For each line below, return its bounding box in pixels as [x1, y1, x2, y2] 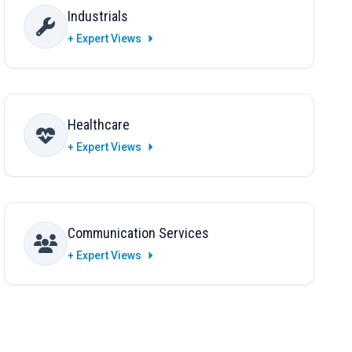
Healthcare [68, 116, 130, 134]
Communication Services [68, 225, 210, 242]
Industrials [68, 8, 129, 25]
